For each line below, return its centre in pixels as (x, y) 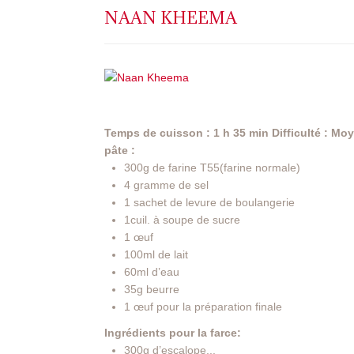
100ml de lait (156, 255)
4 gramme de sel (166, 185)
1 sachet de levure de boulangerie (209, 203)
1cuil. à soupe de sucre (182, 220)
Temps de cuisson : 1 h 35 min (186, 133)
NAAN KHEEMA (171, 18)
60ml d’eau (152, 272)
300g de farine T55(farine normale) (212, 168)
